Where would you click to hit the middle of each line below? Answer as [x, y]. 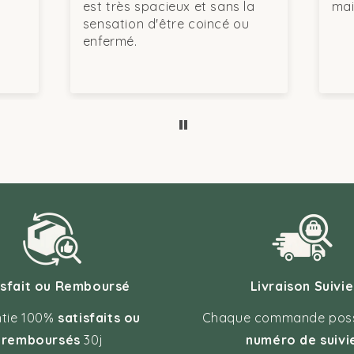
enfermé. [87, 41]
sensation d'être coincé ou [143, 24]
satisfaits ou [100, 317]
